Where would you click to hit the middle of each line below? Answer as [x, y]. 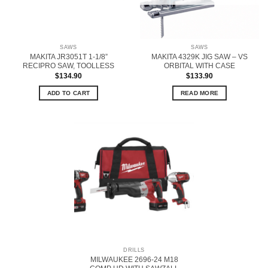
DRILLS [134, 250]
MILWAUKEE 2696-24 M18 [134, 259]
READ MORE [200, 93]
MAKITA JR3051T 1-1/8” [68, 57]
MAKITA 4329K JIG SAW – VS [200, 57]
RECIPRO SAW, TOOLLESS [68, 66]
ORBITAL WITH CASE [200, 66]
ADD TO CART [68, 93]
